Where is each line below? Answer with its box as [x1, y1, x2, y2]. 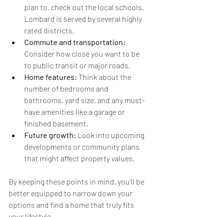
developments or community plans [24, 142, 141, 152]
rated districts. [24, 26, 74, 35]
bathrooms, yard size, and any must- [24, 95, 145, 105]
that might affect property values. [24, 154, 135, 163]
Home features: [24, 72, 77, 82]
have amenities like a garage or [24, 107, 126, 117]
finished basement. [24, 119, 88, 128]
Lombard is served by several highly [24, 14, 143, 24]
